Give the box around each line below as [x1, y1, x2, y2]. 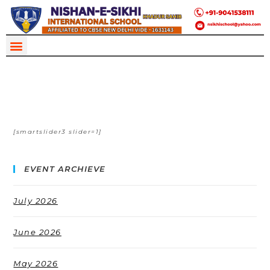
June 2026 [13, 227, 61, 237]
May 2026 [13, 259, 58, 269]
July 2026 [13, 196, 58, 206]
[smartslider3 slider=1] [13, 128, 102, 136]
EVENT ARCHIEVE [24, 164, 106, 174]
